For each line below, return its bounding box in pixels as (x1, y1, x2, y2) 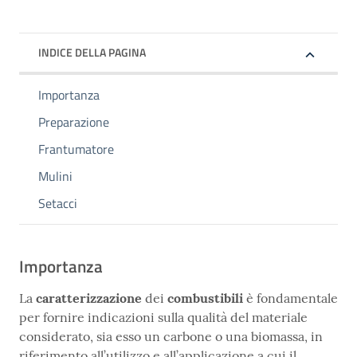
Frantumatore (38, 139, 114, 159)
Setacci (38, 194, 77, 214)
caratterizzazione (36, 290, 145, 307)
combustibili (167, 290, 246, 307)
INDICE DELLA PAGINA (38, 44, 146, 61)
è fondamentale (246, 290, 338, 307)
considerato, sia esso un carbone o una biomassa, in (19, 328, 323, 345)
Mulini (38, 167, 73, 186)
